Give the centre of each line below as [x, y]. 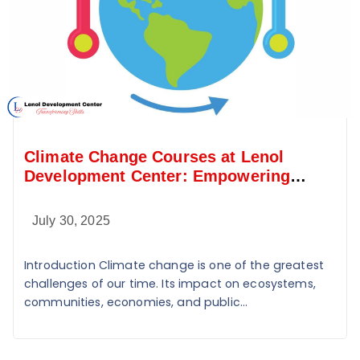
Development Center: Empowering [157, 176]
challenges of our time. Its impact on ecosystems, [170, 284]
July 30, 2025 [71, 221]
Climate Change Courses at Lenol [154, 157]
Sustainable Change [102, 196]
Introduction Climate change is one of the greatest [174, 266]
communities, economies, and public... [136, 303]
